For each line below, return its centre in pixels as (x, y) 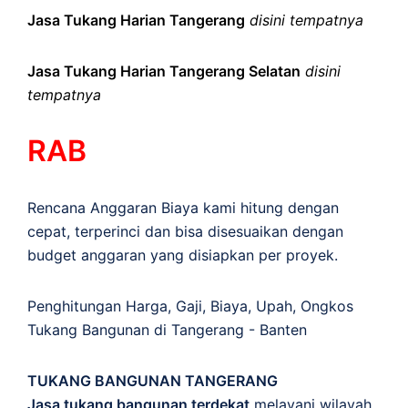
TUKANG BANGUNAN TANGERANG (153, 380)
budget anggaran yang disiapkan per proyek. (183, 255)
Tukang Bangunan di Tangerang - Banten (167, 329)
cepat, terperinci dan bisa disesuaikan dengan (185, 231)
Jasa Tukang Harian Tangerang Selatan (164, 71)
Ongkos (327, 306)
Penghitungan (76, 306)
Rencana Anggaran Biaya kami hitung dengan (183, 207)
